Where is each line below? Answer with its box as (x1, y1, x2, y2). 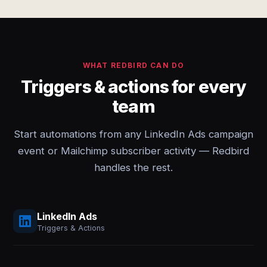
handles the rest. (94, 162, 173, 173)
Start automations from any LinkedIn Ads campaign (14, 128, 253, 140)
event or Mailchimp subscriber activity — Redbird (18, 145, 249, 157)
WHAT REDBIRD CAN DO (82, 61, 185, 70)
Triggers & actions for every (20, 76, 247, 97)
